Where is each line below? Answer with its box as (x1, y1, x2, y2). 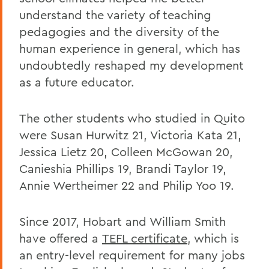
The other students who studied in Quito (19, 110, 245, 125)
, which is (187, 230, 239, 246)
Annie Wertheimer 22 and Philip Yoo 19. (19, 177, 234, 193)
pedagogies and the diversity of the (19, 23, 219, 39)
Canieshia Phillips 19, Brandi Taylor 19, (19, 160, 226, 176)
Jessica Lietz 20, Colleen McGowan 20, (19, 144, 233, 159)
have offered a (19, 230, 102, 246)
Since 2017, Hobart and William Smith (19, 213, 226, 229)
